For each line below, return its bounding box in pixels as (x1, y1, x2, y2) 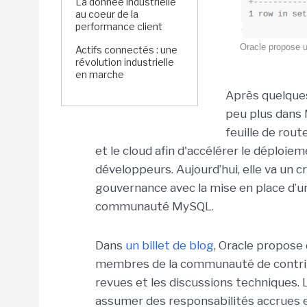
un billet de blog (125, 238, 214, 252)
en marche (75, 69, 124, 80)
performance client (75, 21, 162, 32)
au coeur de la (75, 8, 138, 20)
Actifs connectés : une (75, 44, 177, 56)
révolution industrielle (75, 56, 174, 68)
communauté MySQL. (95, 199, 214, 213)
